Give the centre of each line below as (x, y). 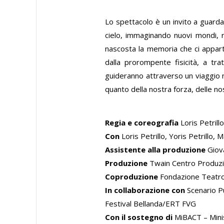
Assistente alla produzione (155, 149)
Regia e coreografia (143, 122)
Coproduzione (132, 176)
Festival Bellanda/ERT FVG (151, 203)
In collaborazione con (146, 190)
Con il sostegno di (139, 217)
